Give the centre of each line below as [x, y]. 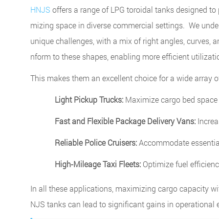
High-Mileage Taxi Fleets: [98, 164]
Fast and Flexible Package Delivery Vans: [125, 121]
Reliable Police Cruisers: [96, 142]
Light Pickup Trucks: [89, 99]
